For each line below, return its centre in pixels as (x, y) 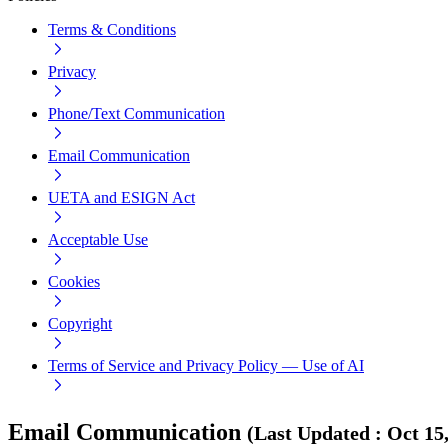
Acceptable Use (98, 239)
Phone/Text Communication (136, 113)
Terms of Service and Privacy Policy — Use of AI (206, 365)
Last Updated (312, 432)
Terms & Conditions (112, 29)
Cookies (74, 281)
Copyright (80, 323)
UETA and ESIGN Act (121, 197)
